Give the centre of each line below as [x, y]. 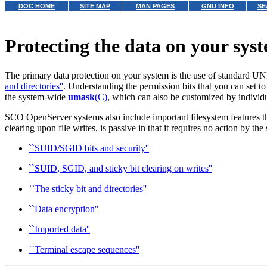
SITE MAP [95, 6]
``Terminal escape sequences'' [84, 249]
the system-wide [36, 97]
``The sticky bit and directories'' [88, 188]
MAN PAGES [155, 6]
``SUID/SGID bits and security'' [89, 148]
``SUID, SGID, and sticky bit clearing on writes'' [120, 168]
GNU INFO [218, 6]
